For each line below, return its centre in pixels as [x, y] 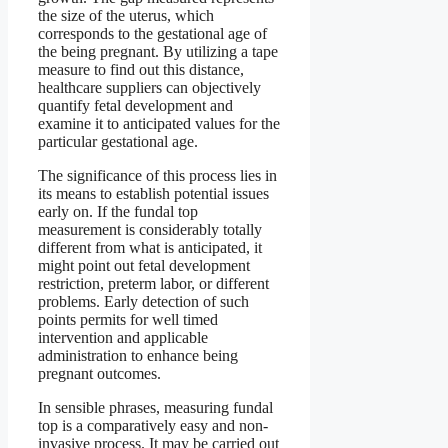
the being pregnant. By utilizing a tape [158, 52]
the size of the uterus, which [126, 16]
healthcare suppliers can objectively [149, 88]
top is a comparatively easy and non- [153, 426]
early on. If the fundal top [118, 212]
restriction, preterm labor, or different [153, 284]
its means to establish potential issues [153, 194]
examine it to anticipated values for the [159, 124]
